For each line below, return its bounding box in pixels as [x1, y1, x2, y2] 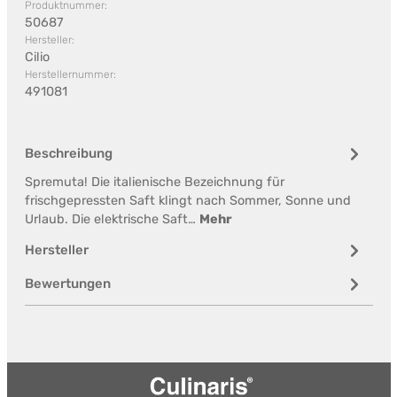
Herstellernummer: [24, 68, 116, 81]
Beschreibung [24, 145, 113, 161]
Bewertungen [24, 276, 111, 292]
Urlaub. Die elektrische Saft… [24, 212, 199, 227]
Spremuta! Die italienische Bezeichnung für [24, 175, 284, 190]
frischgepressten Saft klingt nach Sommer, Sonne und [24, 193, 351, 208]
